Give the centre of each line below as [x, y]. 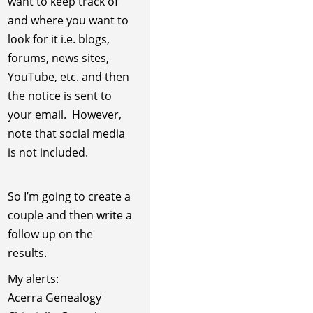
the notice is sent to [59, 95]
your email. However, [64, 114]
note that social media [66, 133]
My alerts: [33, 279]
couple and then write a [70, 216]
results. [27, 253]
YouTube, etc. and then [68, 77]
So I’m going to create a [69, 197]
